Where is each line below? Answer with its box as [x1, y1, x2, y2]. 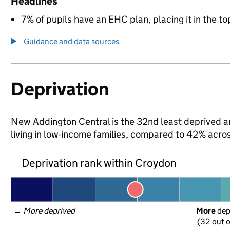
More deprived [23, 206, 76, 216]
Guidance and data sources [23, 36, 119, 46]
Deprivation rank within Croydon [21, 156, 177, 170]
